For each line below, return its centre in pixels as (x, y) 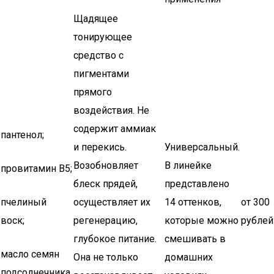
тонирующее (103, 37)
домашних (189, 257)
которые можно (202, 220)
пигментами (101, 74)
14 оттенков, (193, 202)
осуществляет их (112, 202)
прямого (93, 92)
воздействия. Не (111, 110)
